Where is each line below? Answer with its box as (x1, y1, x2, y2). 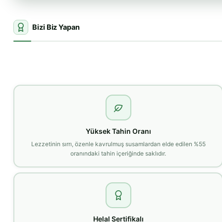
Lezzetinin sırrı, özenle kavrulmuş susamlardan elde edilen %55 (31, 140, 206, 148)
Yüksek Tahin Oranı (85, 126, 151, 135)
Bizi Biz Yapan (32, 23, 80, 32)
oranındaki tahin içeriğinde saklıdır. (70, 149, 166, 157)
